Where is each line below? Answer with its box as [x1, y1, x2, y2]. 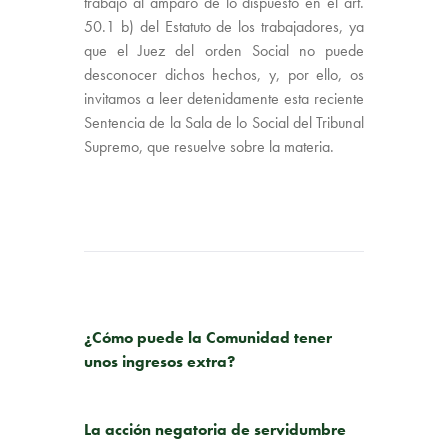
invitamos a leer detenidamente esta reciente [84, 87, 364, 109]
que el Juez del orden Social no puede [84, 39, 364, 61]
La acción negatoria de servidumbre [84, 418, 346, 440]
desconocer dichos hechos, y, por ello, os [84, 63, 364, 85]
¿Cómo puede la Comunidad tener [84, 326, 332, 348]
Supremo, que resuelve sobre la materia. [84, 135, 334, 157]
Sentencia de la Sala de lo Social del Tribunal [84, 111, 364, 133]
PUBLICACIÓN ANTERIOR [105, 303, 234, 320]
